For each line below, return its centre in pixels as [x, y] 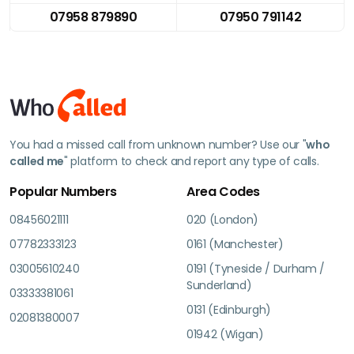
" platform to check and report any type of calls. [192, 161]
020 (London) [223, 219]
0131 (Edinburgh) [229, 309]
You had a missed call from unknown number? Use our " [158, 144]
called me [37, 161]
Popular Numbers [63, 191]
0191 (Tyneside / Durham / [256, 268]
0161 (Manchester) [235, 244]
